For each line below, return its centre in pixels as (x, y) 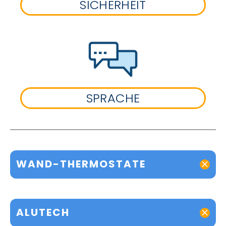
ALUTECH (43, 213)
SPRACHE (113, 98)
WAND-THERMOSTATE (81, 164)
